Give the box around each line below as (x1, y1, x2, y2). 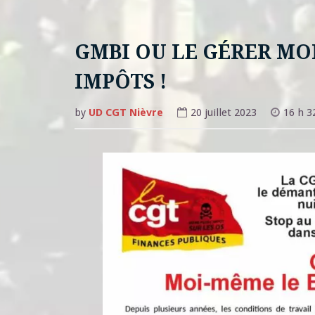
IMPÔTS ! (74, 70, 167, 94)
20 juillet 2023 (190, 105, 257, 119)
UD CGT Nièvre (88, 105, 163, 119)
